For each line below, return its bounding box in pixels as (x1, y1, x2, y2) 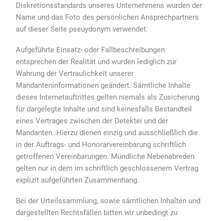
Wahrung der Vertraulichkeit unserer (16, 69, 134, 78)
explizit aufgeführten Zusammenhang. (16, 176, 140, 184)
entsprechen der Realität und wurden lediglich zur (16, 57, 177, 66)
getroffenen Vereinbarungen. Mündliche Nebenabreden (16, 152, 195, 161)
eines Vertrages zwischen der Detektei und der (16, 116, 169, 125)
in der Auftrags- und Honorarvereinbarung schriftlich (16, 140, 186, 149)
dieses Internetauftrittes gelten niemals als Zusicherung (16, 93, 200, 102)
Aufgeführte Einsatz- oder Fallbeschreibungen (16, 45, 165, 54)
